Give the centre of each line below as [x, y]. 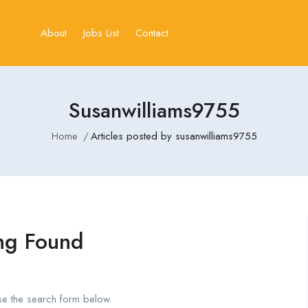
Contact [152, 33]
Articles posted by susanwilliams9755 [174, 136]
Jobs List [101, 33]
